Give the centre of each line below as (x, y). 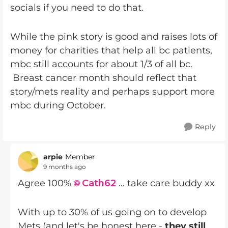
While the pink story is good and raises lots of (114, 37)
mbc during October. (59, 105)
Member (80, 157)
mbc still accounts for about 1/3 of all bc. (103, 64)
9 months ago (65, 166)
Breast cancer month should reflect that (103, 78)
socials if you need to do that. (78, 8)
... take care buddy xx (165, 183)
